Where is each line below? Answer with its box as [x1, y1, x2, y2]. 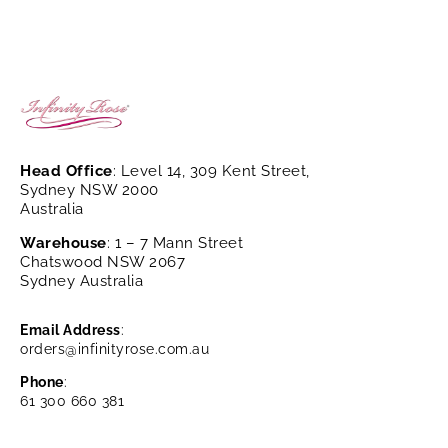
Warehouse [20, 234, 107, 253]
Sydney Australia [20, 272, 143, 291]
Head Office [20, 162, 113, 181]
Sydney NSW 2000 [20, 181, 159, 200]
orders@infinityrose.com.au [20, 341, 209, 358]
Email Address [20, 322, 121, 339]
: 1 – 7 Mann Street [106, 234, 243, 253]
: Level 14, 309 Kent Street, [112, 162, 310, 181]
